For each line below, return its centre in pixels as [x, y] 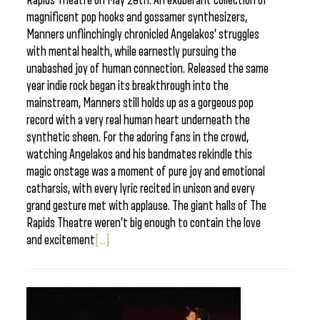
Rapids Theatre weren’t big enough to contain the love [144, 223]
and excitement [61, 240]
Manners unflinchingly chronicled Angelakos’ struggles [143, 34]
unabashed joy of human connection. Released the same [147, 69]
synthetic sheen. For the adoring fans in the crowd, [137, 137]
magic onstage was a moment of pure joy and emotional [146, 171]
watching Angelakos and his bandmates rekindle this [139, 154]
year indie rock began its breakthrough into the [127, 86]
